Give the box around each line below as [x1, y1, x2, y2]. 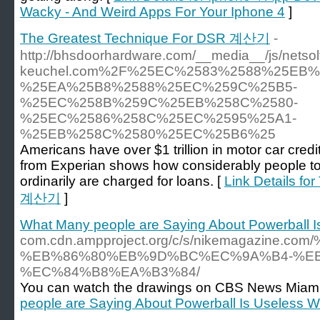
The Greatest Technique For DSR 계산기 [20, 31, 270, 46]
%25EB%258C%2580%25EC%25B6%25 [20, 126, 276, 141]
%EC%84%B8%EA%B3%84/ [20, 264, 200, 279]
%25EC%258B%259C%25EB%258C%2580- [20, 95, 298, 110]
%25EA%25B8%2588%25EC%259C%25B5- [20, 79, 297, 94]
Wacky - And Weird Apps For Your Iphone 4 [20, 4, 285, 19]
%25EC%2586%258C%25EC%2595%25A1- [20, 111, 296, 126]
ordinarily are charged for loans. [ [20, 174, 224, 189]
